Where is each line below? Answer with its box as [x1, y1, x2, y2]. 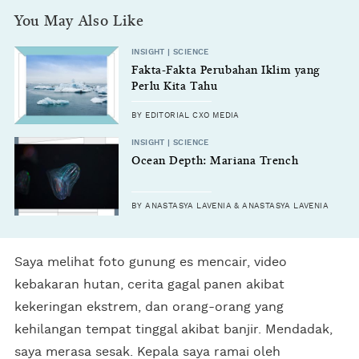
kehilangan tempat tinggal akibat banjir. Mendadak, [14, 322, 333, 336]
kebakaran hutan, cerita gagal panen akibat [14, 277, 284, 291]
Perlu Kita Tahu [131, 80, 218, 92]
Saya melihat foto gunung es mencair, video [14, 255, 287, 268]
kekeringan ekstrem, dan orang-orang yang [14, 300, 284, 313]
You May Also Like [14, 14, 144, 29]
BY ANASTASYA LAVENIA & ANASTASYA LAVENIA [131, 202, 329, 211]
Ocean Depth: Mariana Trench [131, 155, 299, 167]
